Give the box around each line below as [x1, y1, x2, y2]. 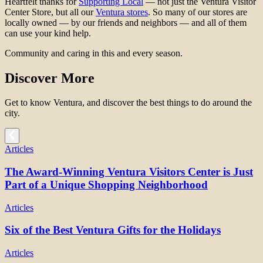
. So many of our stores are [148, 6, 247, 17]
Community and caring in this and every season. [5, 48, 183, 58]
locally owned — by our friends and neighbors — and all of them [5, 17, 247, 28]
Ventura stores [96, 6, 148, 17]
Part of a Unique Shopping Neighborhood [5, 178, 208, 191]
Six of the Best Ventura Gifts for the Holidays [5, 224, 221, 237]
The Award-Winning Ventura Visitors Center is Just [5, 165, 253, 178]
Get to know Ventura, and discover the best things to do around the [5, 97, 252, 108]
